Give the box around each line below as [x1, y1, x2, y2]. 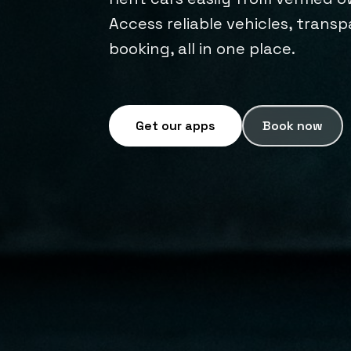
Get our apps [136, 117, 216, 134]
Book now [262, 117, 324, 134]
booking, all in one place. [109, 38, 296, 59]
